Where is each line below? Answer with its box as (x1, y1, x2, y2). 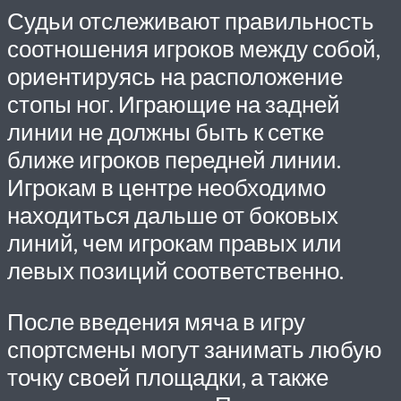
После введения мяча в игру (7, 307, 305, 335)
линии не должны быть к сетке (7, 118, 324, 146)
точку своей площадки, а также (7, 363, 328, 390)
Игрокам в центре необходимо (7, 174, 326, 201)
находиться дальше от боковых (7, 201, 338, 229)
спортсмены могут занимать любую (7, 335, 382, 363)
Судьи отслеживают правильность (7, 7, 374, 35)
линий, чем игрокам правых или (7, 229, 342, 257)
